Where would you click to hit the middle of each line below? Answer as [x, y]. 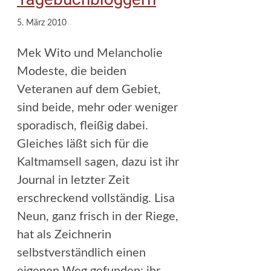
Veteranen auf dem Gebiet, [89, 89]
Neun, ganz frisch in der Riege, [98, 216]
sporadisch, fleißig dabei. [83, 126]
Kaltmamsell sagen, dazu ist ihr [98, 162]
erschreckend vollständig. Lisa [96, 198]
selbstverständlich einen [81, 253]
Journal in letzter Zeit [73, 180]
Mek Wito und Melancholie [90, 53]
